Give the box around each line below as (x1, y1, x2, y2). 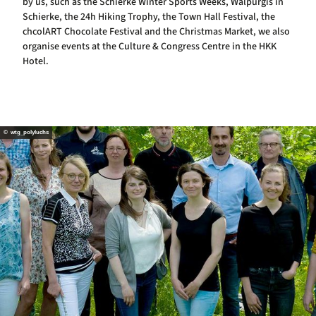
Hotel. (23, 54, 49, 68)
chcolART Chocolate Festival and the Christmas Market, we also (23, 24, 290, 39)
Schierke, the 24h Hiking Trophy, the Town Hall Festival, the (23, 9, 275, 24)
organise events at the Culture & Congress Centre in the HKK (23, 39, 276, 54)
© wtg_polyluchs (4, 129, 49, 136)
